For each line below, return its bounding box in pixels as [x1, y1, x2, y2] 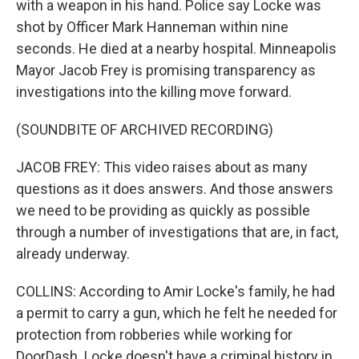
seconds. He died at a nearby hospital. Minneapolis [16, 40, 337, 57]
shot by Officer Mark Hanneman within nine [16, 18, 288, 35]
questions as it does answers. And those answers [16, 180, 333, 197]
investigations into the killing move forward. [16, 83, 292, 100]
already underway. [16, 245, 130, 262]
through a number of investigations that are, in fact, [16, 224, 338, 240]
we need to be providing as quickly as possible [16, 202, 310, 219]
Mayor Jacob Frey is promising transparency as [16, 62, 316, 79]
